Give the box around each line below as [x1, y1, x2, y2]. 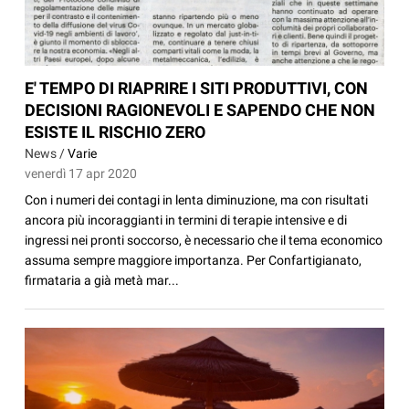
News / [25, 146, 68, 162]
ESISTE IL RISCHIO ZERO [25, 122, 206, 142]
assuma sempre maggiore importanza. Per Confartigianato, [25, 253, 362, 268]
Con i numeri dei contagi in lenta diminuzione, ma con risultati [25, 193, 369, 208]
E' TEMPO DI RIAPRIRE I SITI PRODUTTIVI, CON [25, 79, 369, 99]
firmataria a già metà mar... [25, 273, 180, 288]
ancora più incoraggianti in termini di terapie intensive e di [25, 213, 348, 228]
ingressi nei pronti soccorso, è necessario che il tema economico [25, 233, 383, 248]
